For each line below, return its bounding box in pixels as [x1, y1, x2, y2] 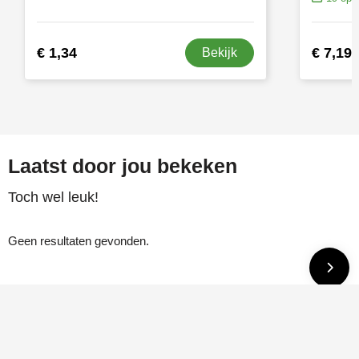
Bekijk [201, 46, 237, 60]
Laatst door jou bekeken [7, 155, 237, 178]
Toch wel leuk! [7, 189, 99, 206]
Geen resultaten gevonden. [7, 234, 149, 248]
